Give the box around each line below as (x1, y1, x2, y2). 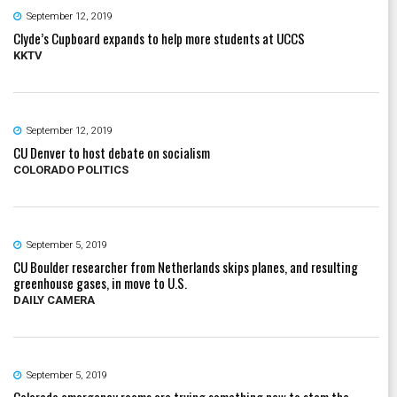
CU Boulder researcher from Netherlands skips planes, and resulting (13, 256, 358, 276)
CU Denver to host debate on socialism (13, 142, 210, 162)
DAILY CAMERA (13, 292, 95, 307)
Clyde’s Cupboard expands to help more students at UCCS (13, 27, 305, 48)
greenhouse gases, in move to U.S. (13, 272, 187, 292)
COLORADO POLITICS (13, 162, 128, 176)
